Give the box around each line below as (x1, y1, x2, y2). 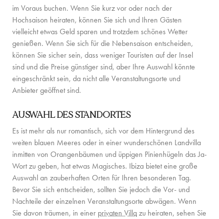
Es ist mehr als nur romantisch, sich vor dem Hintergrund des (12, 126, 195, 136)
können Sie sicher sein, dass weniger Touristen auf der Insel (12, 50, 193, 61)
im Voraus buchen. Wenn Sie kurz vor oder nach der (12, 3, 172, 14)
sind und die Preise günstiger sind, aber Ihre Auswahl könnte (12, 62, 195, 72)
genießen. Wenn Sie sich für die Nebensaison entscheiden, (12, 38, 193, 49)
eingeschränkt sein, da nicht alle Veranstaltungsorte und (12, 73, 180, 84)
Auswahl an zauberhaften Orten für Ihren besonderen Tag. (12, 173, 191, 183)
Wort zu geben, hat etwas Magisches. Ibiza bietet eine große (12, 161, 197, 172)
